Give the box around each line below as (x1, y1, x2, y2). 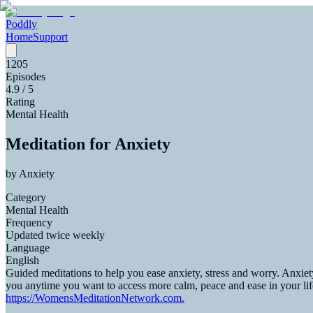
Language (6, 241, 50, 254)
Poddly (6, 18, 37, 30)
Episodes (6, 71, 45, 82)
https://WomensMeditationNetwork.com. (6, 291, 184, 304)
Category (6, 191, 46, 203)
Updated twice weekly (6, 228, 105, 241)
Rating (6, 96, 35, 108)
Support (33, 31, 68, 43)
